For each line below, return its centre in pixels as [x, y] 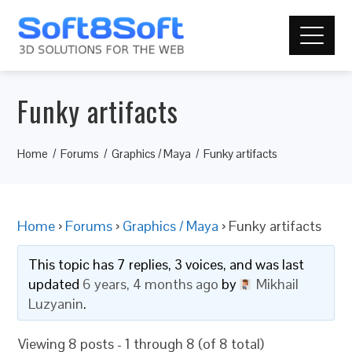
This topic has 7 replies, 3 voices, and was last [167, 264]
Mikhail [278, 284]
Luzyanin [56, 304]
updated [56, 284]
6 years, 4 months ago [151, 284]
